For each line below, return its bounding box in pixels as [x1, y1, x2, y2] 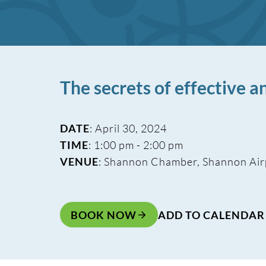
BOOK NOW [70, 208, 137, 221]
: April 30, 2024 [89, 122, 167, 135]
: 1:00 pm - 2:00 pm [88, 138, 183, 151]
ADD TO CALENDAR [157, 208, 265, 221]
